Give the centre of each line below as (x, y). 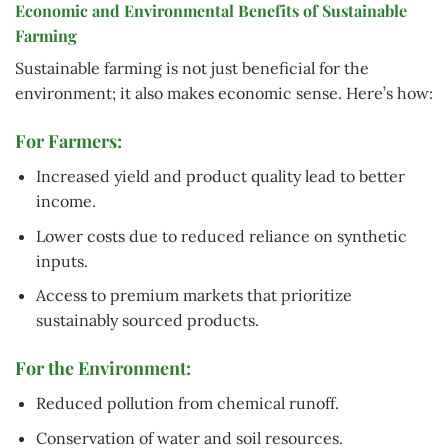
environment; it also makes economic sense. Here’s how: (224, 93)
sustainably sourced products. (147, 320)
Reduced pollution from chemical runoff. (187, 403)
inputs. (61, 260)
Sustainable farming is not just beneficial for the (192, 68)
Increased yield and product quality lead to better (220, 176)
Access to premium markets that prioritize (193, 295)
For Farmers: (68, 141)
